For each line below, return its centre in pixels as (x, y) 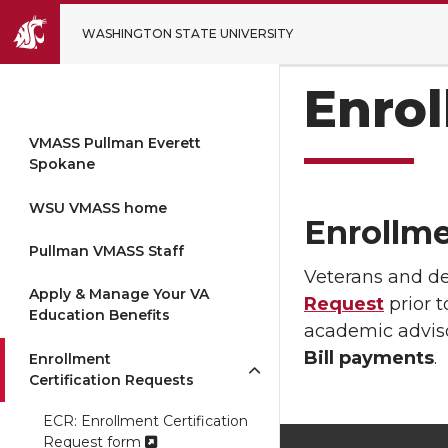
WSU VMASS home (98, 207)
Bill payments (369, 358)
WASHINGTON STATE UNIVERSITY (187, 33)
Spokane (62, 164)
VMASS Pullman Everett (115, 143)
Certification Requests (111, 379)
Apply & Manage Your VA (119, 294)
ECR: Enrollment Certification (145, 420)
